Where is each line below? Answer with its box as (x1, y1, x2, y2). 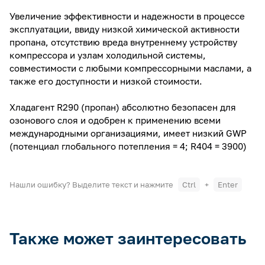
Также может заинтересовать (9, 229, 246, 248)
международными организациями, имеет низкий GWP (9, 128, 247, 139)
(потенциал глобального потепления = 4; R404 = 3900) (9, 141, 247, 152)
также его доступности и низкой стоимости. (9, 76, 202, 87)
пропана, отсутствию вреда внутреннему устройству (9, 37, 237, 48)
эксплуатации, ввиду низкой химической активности (9, 24, 240, 35)
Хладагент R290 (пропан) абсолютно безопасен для (9, 102, 236, 113)
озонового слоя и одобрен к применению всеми (9, 115, 221, 126)
